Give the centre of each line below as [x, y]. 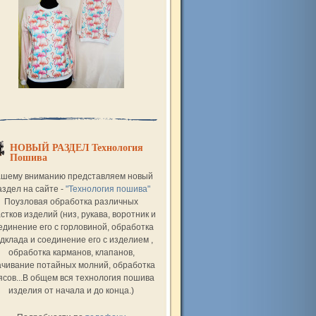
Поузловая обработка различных [71, 202]
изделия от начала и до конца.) [71, 291]
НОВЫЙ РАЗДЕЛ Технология [77, 148]
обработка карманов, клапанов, [71, 253]
